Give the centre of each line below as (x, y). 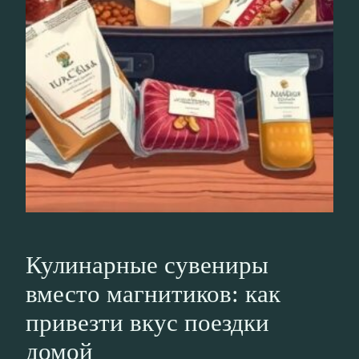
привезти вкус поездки (147, 323)
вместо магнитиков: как (153, 294)
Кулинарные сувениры (147, 265)
